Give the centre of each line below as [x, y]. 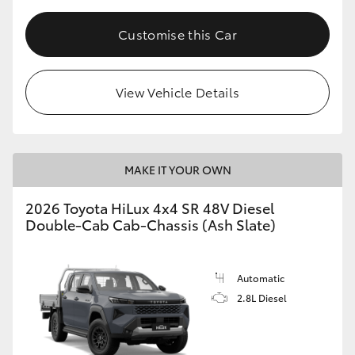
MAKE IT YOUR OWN [177, 170]
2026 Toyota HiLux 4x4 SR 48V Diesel [150, 208]
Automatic [261, 278]
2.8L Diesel [262, 298]
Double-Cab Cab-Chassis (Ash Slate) [151, 225]
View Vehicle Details [177, 92]
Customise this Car [177, 34]
